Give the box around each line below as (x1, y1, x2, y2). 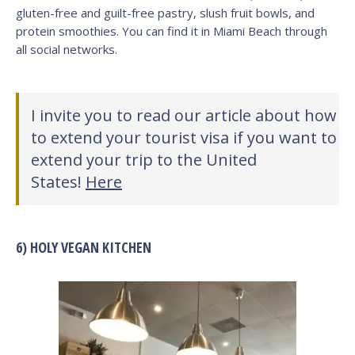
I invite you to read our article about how (31, 104, 337, 126)
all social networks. (16, 40, 117, 57)
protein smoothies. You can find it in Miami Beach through (16, 22, 327, 39)
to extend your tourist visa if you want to (31, 126, 337, 148)
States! (31, 170, 86, 193)
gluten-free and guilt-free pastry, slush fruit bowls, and (16, 4, 315, 21)
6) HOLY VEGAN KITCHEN (16, 237, 151, 257)
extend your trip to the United (31, 148, 257, 170)
